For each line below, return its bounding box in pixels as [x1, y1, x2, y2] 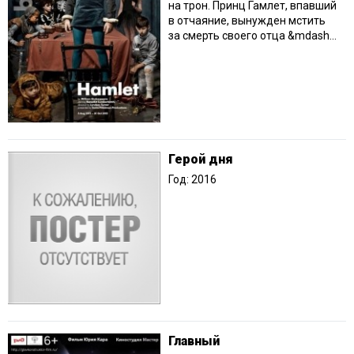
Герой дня [168, 152, 233, 168]
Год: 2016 [168, 173, 217, 186]
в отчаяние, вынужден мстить [168, 13, 326, 27]
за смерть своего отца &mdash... [168, 28, 337, 42]
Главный [168, 333, 220, 349]
